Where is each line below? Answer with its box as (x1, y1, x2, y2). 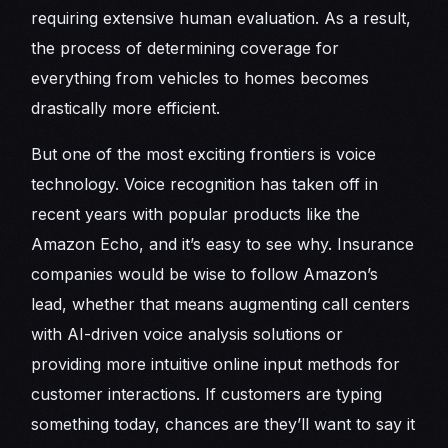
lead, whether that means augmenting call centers (31, 294, 411, 315)
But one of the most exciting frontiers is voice (31, 144, 377, 165)
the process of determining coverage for (31, 38, 340, 59)
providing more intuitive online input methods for (31, 354, 401, 375)
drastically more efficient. (31, 98, 221, 119)
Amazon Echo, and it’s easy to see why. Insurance (31, 234, 415, 255)
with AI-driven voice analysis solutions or (31, 324, 344, 345)
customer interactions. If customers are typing (31, 384, 383, 405)
